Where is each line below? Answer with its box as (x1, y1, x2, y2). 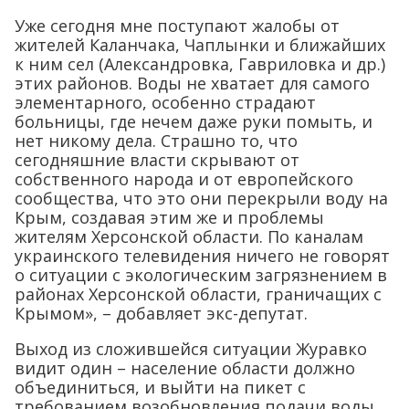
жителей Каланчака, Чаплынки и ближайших (15, 34, 385, 56)
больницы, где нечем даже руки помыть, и (15, 110, 372, 132)
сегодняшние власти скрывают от (15, 149, 299, 171)
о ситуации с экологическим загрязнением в (15, 264, 387, 286)
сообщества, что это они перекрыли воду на (15, 187, 388, 209)
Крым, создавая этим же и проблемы (15, 206, 324, 228)
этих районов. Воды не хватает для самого (15, 72, 370, 94)
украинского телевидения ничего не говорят (15, 245, 390, 267)
